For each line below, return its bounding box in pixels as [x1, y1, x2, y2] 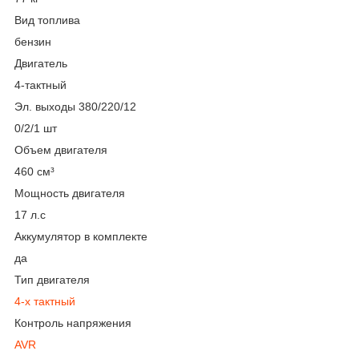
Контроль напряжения [14, 316, 131, 329]
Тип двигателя [14, 272, 90, 286]
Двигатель [14, 56, 67, 70]
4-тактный [14, 78, 67, 91]
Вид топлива [14, 13, 80, 26]
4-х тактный [14, 294, 75, 308]
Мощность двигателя [14, 186, 125, 200]
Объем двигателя [14, 143, 107, 156]
